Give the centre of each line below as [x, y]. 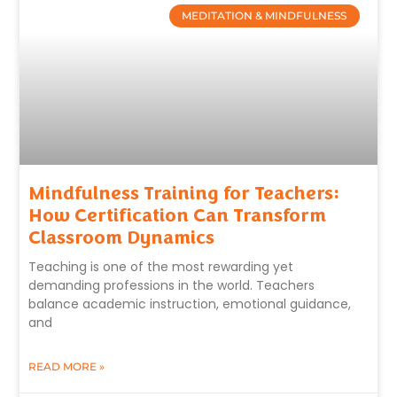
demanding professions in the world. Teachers [172, 286]
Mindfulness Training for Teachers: [184, 194]
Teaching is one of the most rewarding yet [161, 267]
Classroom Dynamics [122, 238]
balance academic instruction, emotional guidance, [190, 304]
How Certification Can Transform [178, 216]
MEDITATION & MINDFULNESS [265, 15]
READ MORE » [67, 367]
